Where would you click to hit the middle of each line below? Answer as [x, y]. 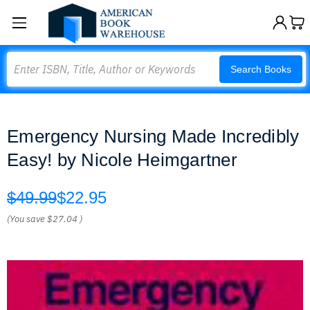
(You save [26, 219]
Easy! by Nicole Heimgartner [122, 160]
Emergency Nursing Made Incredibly [153, 136]
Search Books [261, 69]
